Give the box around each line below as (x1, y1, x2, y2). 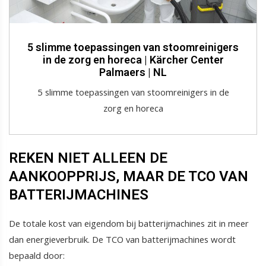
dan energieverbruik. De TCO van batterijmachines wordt (9, 233, 236, 245)
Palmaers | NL (99, 65, 167, 78)
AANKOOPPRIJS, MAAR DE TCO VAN (9, 167, 248, 185)
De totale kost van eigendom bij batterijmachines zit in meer (9, 217, 249, 229)
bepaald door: (9, 249, 65, 261)
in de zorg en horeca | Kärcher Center (42, 53, 224, 66)
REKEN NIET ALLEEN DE (9, 149, 167, 166)
